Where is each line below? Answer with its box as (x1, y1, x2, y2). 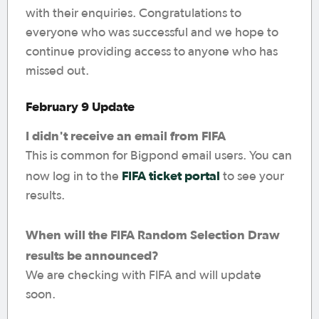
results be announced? (26, 248, 159, 263)
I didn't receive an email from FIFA (26, 128, 226, 143)
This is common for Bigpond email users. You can (26, 150, 292, 162)
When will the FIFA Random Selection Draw (26, 227, 280, 242)
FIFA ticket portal (122, 168, 220, 183)
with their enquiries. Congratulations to (26, 7, 241, 20)
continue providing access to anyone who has (26, 46, 278, 58)
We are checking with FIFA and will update (26, 269, 261, 282)
